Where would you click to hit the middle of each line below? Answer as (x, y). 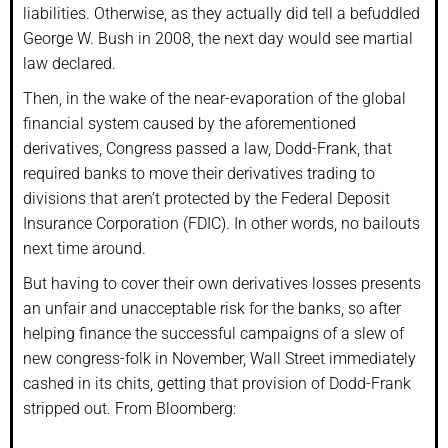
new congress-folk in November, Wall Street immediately (219, 358)
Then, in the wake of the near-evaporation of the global (214, 98)
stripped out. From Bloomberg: (129, 408)
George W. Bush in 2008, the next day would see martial (218, 38)
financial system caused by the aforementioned (189, 123)
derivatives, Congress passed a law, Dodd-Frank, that (207, 148)
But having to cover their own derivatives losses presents (222, 283)
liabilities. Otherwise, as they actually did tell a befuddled (221, 13)
